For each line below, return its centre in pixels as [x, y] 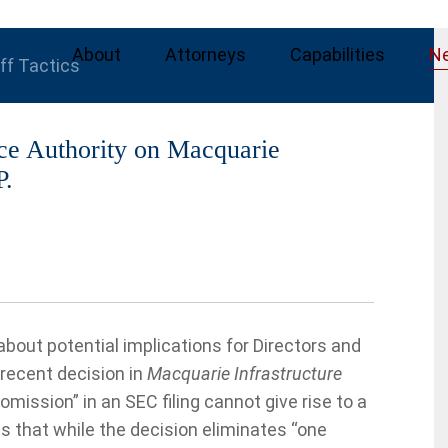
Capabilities [337, 54]
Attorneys [205, 54]
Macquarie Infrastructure [244, 373]
